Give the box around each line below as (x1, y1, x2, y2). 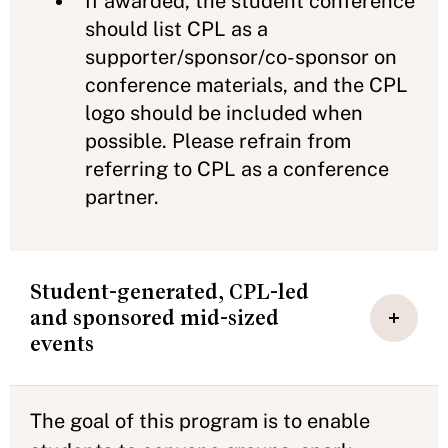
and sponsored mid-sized (30, 305, 279, 330)
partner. (85, 184, 159, 209)
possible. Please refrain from (85, 128, 351, 153)
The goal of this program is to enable (30, 408, 370, 433)
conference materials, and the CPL (85, 72, 408, 97)
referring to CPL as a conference (85, 156, 389, 181)
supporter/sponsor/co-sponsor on (85, 44, 397, 69)
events (30, 331, 94, 356)
